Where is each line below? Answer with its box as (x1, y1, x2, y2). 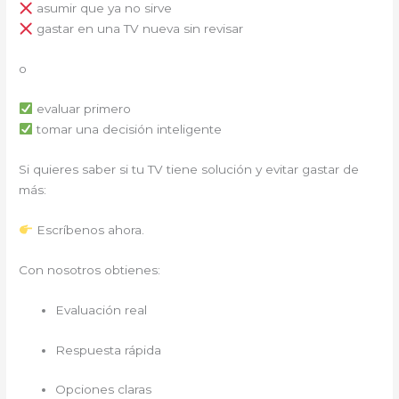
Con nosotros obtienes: (19, 262, 161, 277)
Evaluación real (55, 302, 148, 317)
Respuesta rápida (55, 342, 162, 357)
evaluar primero (32, 102, 131, 117)
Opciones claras (55, 382, 152, 397)
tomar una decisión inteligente (32, 122, 222, 137)
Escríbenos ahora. (32, 222, 144, 237)
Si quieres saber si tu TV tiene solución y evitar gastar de (19, 162, 360, 176)
